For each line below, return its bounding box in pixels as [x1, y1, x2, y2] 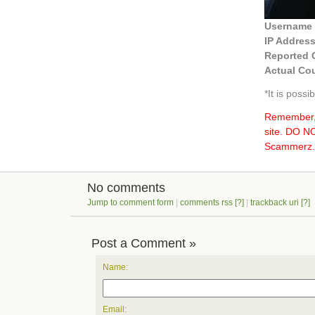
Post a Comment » [91, 236, 196, 250]
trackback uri [250, 198, 299, 207]
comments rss [180, 198, 233, 207]
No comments [87, 181, 165, 195]
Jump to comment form [87, 198, 174, 207]
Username [264, 20, 312, 32]
